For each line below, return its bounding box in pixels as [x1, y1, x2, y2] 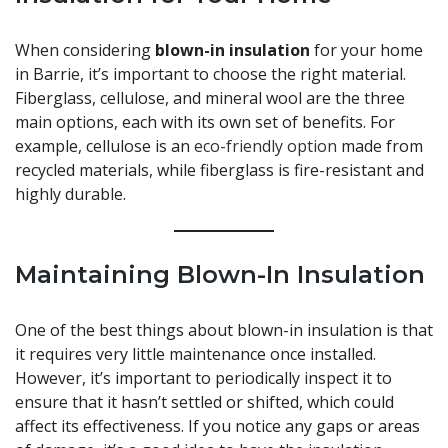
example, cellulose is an [15, 135, 194, 158]
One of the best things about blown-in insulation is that [15, 319, 433, 342]
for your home [310, 39, 423, 62]
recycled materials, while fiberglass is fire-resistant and [15, 159, 424, 182]
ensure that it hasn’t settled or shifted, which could [15, 391, 394, 414]
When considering [15, 39, 155, 62]
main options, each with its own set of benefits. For [15, 111, 395, 134]
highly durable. [15, 183, 126, 206]
